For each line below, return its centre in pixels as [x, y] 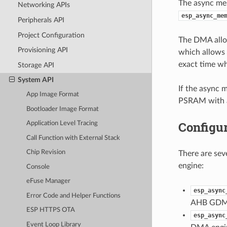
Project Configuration [51, 35]
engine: [191, 165]
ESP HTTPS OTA [51, 210]
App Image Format [53, 95]
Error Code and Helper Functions [74, 196]
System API [35, 80]
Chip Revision [46, 153]
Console [38, 167]
